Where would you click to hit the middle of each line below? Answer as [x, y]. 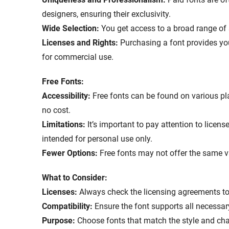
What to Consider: [75, 178]
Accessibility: [66, 96]
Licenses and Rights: [80, 43]
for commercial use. [78, 57]
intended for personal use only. [97, 139]
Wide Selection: [71, 29]
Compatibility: [67, 207]
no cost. [56, 110]
